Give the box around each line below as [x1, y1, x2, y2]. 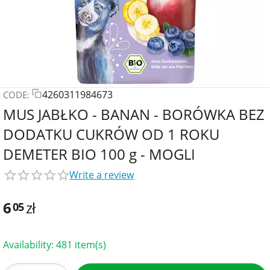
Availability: [3, 237, 54, 251]
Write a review [69, 168, 134, 181]
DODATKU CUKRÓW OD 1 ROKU [3, 124, 219, 144]
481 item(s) [56, 237, 106, 251]
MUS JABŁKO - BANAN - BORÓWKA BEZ [3, 104, 265, 124]
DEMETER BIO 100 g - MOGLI [3, 144, 195, 164]
